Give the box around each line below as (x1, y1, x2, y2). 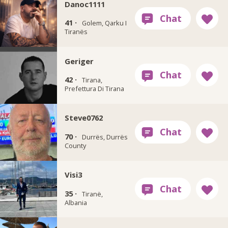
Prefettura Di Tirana (64, 84, 124, 94)
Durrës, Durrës (81, 132, 128, 141)
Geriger (64, 55, 94, 66)
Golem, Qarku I (81, 18, 127, 28)
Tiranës (64, 27, 88, 37)
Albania (64, 197, 87, 207)
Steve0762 (64, 112, 103, 123)
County (64, 140, 86, 150)
